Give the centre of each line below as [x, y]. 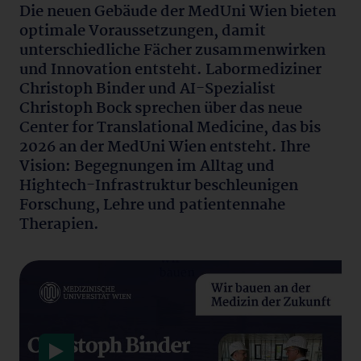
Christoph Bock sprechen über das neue [161, 109]
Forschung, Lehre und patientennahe [152, 205]
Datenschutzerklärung [123, 328]
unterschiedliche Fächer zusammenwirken [172, 51]
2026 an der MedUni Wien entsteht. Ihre [165, 147]
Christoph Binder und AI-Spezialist [147, 89]
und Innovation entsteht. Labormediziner [170, 70]
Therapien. [59, 225]
